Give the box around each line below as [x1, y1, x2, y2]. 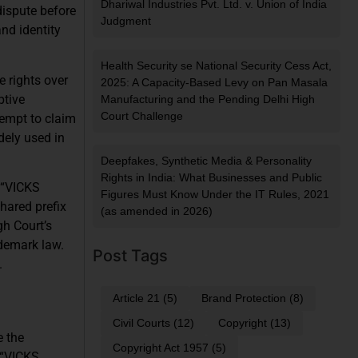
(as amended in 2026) [101, 205, 213, 218]
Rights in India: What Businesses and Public [101, 171, 322, 185]
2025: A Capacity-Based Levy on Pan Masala [101, 76, 328, 89]
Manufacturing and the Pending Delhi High [101, 93, 315, 106]
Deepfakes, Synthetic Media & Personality [101, 154, 312, 168]
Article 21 [113, 292, 160, 305]
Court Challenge [101, 109, 183, 123]
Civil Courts [113, 316, 170, 330]
